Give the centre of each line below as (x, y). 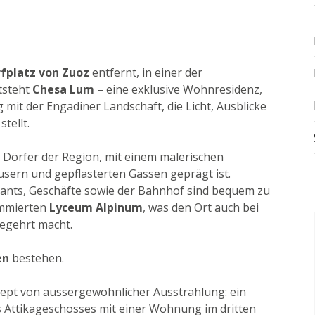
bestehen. (37, 258)
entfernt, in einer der (146, 73)
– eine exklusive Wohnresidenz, (178, 90)
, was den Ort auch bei (201, 208)
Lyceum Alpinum (96, 208)
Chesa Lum (63, 90)
